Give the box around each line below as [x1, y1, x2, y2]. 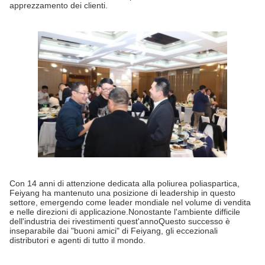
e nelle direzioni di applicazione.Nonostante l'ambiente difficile [9, 207, 240, 217]
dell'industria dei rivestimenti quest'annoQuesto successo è [9, 216, 230, 227]
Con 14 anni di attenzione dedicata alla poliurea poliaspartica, [9, 179, 240, 189]
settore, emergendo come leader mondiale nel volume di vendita [9, 198, 251, 208]
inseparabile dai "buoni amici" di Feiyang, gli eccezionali [9, 226, 218, 236]
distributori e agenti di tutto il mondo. [9, 235, 146, 245]
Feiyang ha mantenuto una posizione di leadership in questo [9, 188, 235, 198]
